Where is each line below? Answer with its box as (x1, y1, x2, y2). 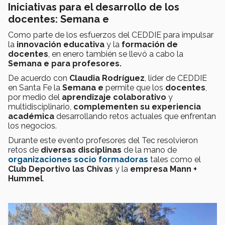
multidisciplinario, (8, 102, 73, 112)
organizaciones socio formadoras (8, 155, 148, 165)
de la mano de (124, 145, 177, 155)
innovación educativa (17, 40, 106, 50)
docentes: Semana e (8, 13, 111, 26)
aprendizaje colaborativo (62, 92, 166, 102)
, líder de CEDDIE (145, 73, 207, 83)
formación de (120, 40, 178, 50)
